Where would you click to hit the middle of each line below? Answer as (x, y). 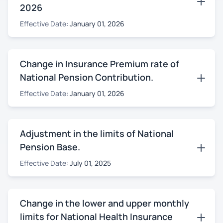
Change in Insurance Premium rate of (100, 64)
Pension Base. (50, 147)
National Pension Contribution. (87, 77)
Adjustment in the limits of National (97, 133)
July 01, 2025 (90, 163)
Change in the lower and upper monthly (105, 203)
